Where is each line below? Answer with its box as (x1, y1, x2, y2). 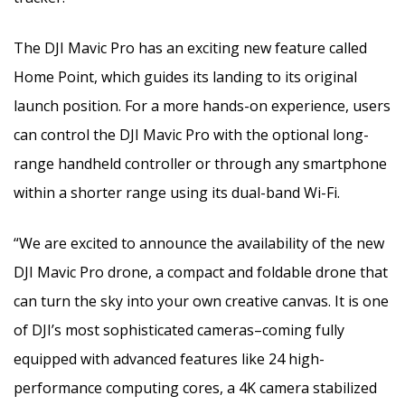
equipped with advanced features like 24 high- (14, 348, 325, 369)
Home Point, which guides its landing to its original (14, 66, 357, 87)
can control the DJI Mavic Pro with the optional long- (14, 124, 369, 145)
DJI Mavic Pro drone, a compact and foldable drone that (14, 261, 388, 282)
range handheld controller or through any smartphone (14, 153, 387, 174)
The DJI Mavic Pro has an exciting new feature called (14, 37, 367, 58)
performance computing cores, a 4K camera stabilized (14, 377, 377, 398)
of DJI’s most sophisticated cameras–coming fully (14, 319, 344, 340)
